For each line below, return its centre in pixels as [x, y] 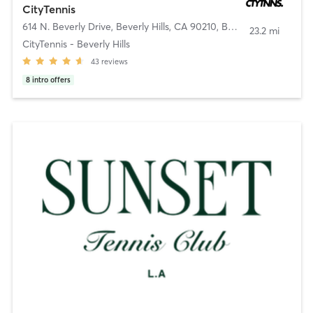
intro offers [51, 80]
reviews [114, 61]
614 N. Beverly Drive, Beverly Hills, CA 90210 [119, 26]
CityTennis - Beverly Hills [76, 44]
